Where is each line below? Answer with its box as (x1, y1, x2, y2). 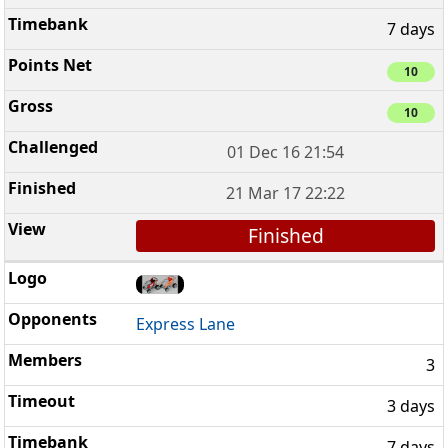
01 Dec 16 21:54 (227, 141, 345, 164)
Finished (247, 222, 324, 250)
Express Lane (136, 312, 236, 335)
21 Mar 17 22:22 (226, 182, 346, 205)
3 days (387, 394, 435, 417)
